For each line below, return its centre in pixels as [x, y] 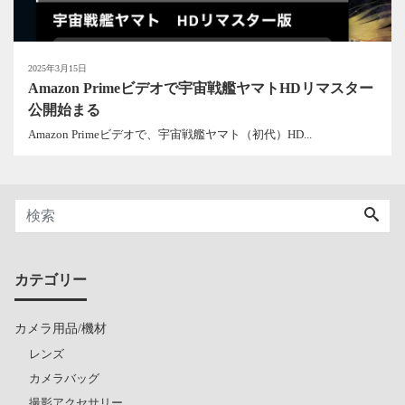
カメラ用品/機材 [61, 328]
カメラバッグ [64, 378]
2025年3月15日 [57, 69]
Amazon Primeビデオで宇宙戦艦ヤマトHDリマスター [201, 89]
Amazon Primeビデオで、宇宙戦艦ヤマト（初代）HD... [170, 134]
